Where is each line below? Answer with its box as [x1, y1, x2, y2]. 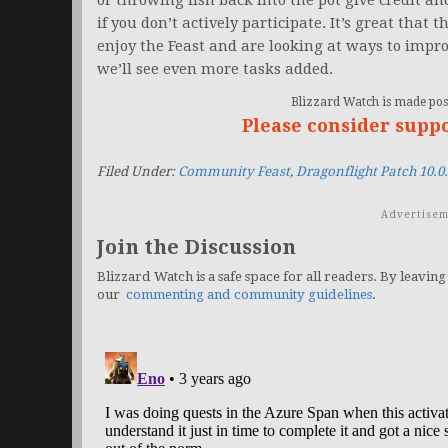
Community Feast [178, 164, 290, 180]
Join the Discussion [97, 235, 296, 260]
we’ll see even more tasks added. [97, 60, 333, 79]
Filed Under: [97, 164, 178, 180]
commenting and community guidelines [126, 287, 372, 303]
